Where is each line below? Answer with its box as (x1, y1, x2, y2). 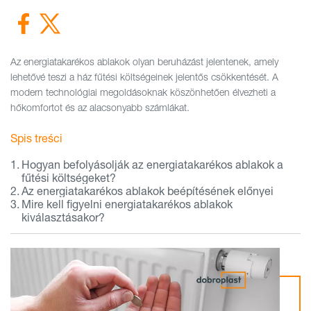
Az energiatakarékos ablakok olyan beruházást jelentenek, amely (10, 56, 278, 67)
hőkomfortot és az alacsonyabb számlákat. (10, 101, 190, 113)
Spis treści (10, 131, 62, 144)
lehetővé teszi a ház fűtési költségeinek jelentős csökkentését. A (10, 71, 278, 83)
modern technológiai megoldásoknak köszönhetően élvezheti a (10, 86, 276, 98)
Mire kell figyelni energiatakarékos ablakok (22, 197, 233, 210)
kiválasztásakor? (22, 210, 106, 224)
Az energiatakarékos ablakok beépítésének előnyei (22, 184, 274, 197)
